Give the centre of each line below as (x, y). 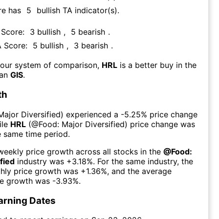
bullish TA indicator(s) (77, 11)
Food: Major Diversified (82, 124)
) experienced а (89, 114)
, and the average (139, 171)
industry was (39, 161)
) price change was (160, 124)
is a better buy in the (158, 65)
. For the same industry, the (143, 161)
